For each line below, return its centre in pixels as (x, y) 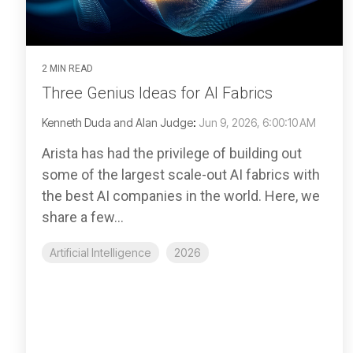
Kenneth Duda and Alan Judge (117, 123)
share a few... (83, 217)
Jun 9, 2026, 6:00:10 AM (257, 123)
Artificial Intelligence (100, 253)
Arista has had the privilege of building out (172, 154)
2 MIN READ (67, 69)
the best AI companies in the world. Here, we (181, 196)
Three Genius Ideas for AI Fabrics (157, 93)
